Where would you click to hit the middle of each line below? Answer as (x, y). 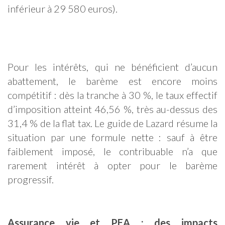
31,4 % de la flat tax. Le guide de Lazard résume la (113, 123)
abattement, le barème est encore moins (113, 81)
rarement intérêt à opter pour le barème (113, 165)
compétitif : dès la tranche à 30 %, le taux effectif (113, 95)
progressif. (31, 180)
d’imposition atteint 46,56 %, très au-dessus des (113, 109)
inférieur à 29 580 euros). (64, 9)
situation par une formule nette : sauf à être (113, 137)
